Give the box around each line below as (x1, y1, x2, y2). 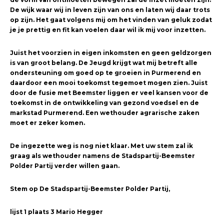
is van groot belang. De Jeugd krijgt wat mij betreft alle (10, 58, 197, 66)
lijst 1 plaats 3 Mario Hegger (10, 207, 103, 215)
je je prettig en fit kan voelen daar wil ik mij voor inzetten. (10, 25, 205, 33)
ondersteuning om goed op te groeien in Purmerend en (10, 68, 201, 76)
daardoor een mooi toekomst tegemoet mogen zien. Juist (10, 78, 209, 86)
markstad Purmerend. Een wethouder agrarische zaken (10, 108, 199, 116)
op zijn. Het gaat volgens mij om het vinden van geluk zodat (10, 15, 212, 23)
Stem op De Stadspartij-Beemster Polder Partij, (10, 184, 170, 192)
